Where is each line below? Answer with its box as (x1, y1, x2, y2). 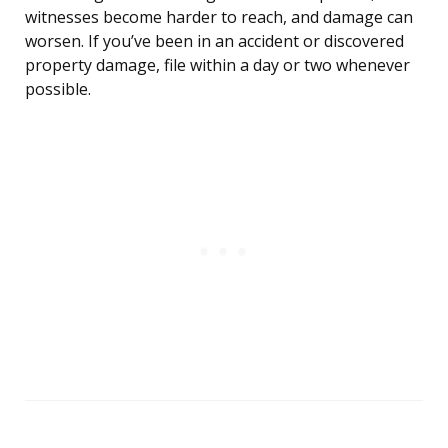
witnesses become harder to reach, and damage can (25, 6, 413, 29)
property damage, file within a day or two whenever (25, 54, 410, 77)
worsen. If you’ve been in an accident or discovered (25, 30, 404, 53)
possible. (25, 78, 91, 101)
